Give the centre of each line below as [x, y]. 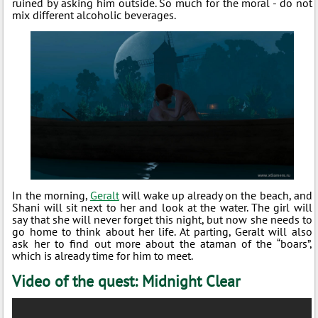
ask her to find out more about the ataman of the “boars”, [162, 243]
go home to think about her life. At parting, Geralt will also [162, 231]
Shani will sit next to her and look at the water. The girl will [162, 207]
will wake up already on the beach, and [215, 195]
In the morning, [51, 195]
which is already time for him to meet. [103, 255]
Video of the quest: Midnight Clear [126, 281]
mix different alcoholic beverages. [94, 15]
